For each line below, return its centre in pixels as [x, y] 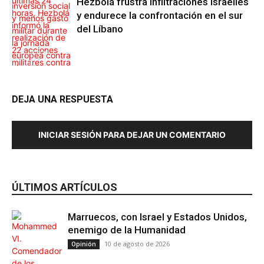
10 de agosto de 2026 [137, 244]
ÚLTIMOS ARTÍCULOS [65, 187]
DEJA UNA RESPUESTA [62, 100]
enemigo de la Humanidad [127, 230]
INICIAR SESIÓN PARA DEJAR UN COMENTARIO [132, 135]
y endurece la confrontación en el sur [160, 16]
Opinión [84, 244]
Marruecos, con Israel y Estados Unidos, [157, 217]
